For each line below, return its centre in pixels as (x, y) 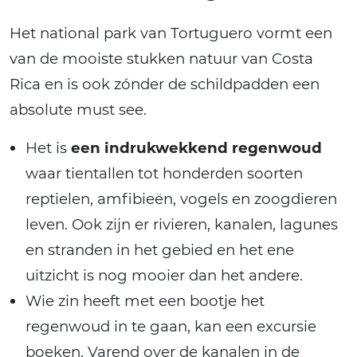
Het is (48, 148)
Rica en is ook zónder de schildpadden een (165, 84)
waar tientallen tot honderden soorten (164, 174)
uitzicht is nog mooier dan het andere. (164, 276)
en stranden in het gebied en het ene (160, 250)
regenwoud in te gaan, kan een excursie (171, 327)
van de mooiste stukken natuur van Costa (161, 59)
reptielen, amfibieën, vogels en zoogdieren (181, 199)
